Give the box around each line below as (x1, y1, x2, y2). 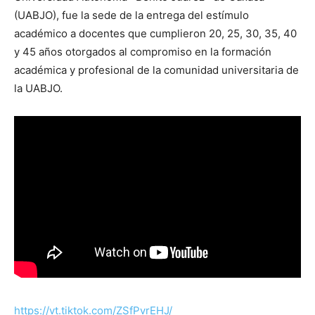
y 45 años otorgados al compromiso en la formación (14, 45, 271, 59)
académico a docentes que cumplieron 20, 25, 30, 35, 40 (14, 27, 297, 41)
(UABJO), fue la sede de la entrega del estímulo (14, 8, 249, 22)
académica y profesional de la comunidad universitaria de (14, 63, 299, 77)
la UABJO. (14, 82, 63, 96)
